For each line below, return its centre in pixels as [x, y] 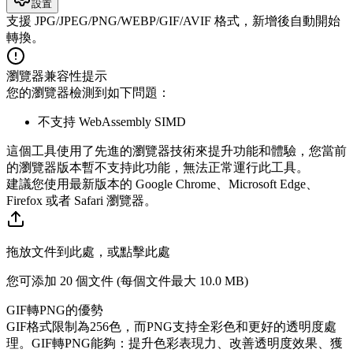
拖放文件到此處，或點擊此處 [88, 251]
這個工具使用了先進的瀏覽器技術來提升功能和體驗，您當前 [176, 150]
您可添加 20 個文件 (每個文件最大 [103, 281]
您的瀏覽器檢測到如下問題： [88, 92]
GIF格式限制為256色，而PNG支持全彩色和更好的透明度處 [171, 326]
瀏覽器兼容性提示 [57, 76]
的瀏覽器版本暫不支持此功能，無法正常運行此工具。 [158, 167]
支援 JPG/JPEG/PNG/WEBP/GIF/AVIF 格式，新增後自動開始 [173, 20]
